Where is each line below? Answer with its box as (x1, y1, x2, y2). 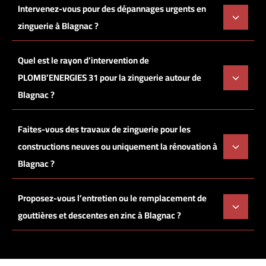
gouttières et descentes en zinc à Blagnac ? (18, 207, 181, 224)
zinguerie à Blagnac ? (18, 17, 99, 35)
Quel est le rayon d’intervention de (18, 52, 149, 69)
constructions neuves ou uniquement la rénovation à (18, 138, 217, 156)
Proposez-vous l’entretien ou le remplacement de (18, 189, 207, 207)
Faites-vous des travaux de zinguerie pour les (18, 121, 191, 138)
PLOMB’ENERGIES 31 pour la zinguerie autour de (18, 69, 201, 87)
